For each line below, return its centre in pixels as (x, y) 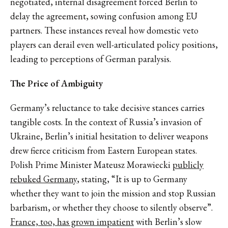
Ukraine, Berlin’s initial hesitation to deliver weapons (109, 136)
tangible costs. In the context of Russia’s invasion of (106, 122)
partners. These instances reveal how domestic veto (104, 30)
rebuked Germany (44, 179)
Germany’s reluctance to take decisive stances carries (107, 107)
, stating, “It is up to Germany (132, 179)
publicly (188, 164)
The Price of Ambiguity (56, 83)
